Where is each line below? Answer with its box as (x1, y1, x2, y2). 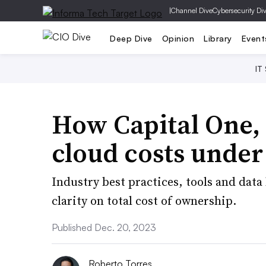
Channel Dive (171, 6, 213, 15)
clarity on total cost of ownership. (52, 192, 236, 209)
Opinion (161, 33, 194, 43)
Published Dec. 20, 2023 (52, 221, 156, 233)
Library (204, 33, 232, 43)
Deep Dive (110, 33, 153, 43)
